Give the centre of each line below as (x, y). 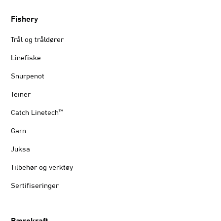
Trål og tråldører (37, 40)
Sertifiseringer (35, 186)
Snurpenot (28, 77)
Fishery (25, 19)
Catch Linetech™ (37, 113)
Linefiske (26, 58)
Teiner (21, 95)
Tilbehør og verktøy (42, 168)
